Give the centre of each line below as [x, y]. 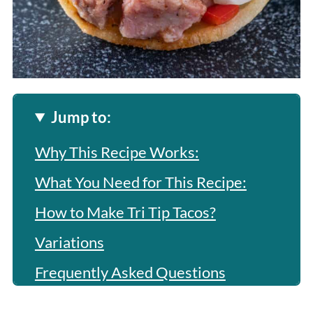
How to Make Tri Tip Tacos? [125, 212]
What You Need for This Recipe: [140, 182]
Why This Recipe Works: [117, 152]
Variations [69, 242]
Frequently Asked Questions [130, 272]
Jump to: [81, 117]
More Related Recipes [109, 302]
